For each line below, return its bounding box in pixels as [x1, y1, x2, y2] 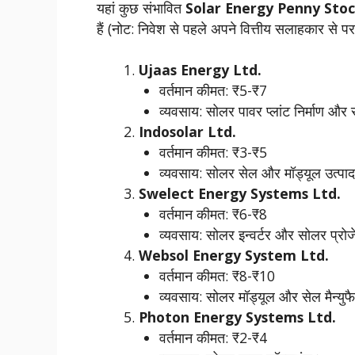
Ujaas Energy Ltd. [138, 60, 261, 80]
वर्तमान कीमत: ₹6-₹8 [159, 204, 268, 224]
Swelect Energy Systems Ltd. [138, 184, 341, 204]
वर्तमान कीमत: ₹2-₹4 [159, 328, 268, 348]
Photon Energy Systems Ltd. [138, 307, 336, 327]
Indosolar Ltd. [138, 122, 236, 142]
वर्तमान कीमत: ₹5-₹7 [159, 81, 268, 101]
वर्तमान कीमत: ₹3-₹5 [159, 143, 268, 162]
